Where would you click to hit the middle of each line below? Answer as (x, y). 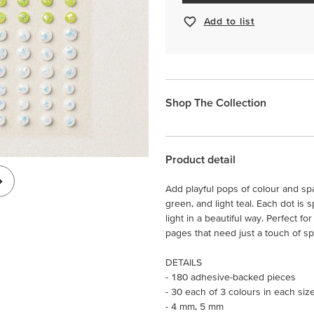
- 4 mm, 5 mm (194, 306)
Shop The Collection (216, 102)
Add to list (229, 21)
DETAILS (184, 262)
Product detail (200, 159)
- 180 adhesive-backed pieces (231, 277)
